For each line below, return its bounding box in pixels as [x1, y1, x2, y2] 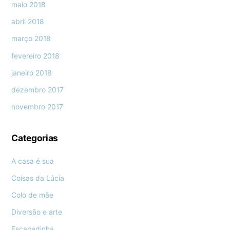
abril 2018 [11, 17, 45, 26]
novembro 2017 [11, 102, 64, 111]
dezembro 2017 [11, 85, 64, 94]
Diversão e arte [11, 207, 63, 216]
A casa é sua [11, 157, 54, 165]
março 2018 [11, 34, 51, 43]
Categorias [11, 132, 58, 143]
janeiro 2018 [11, 68, 52, 77]
